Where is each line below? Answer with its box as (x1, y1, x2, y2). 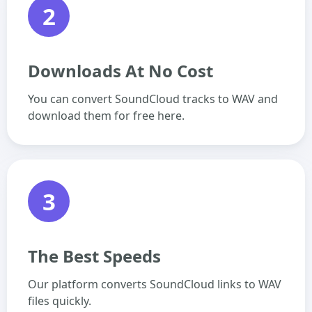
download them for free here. (28, 108, 185, 123)
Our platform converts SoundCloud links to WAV (28, 276, 281, 292)
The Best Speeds (28, 244, 161, 267)
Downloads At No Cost (28, 59, 213, 82)
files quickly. (28, 293, 91, 309)
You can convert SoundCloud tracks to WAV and (28, 91, 278, 107)
